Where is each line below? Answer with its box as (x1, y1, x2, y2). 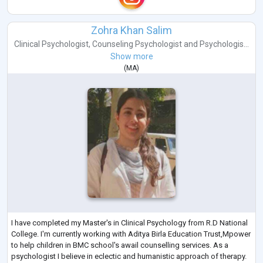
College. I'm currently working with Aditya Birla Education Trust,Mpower (11, 230, 251, 239)
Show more (110, 51, 153, 61)
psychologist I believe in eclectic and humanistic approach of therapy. (11, 252, 247, 261)
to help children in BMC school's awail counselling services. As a (11, 241, 228, 250)
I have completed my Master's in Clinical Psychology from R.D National (11, 218, 248, 228)
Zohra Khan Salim (91, 23, 172, 36)
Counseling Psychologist (92, 39, 182, 49)
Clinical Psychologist (14, 39, 89, 49)
